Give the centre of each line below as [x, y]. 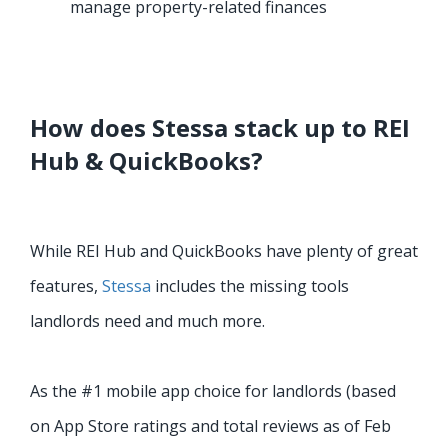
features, [66, 286]
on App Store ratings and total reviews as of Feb [210, 426]
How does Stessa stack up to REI [220, 128]
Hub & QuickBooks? [146, 161]
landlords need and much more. [147, 321]
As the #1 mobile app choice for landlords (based [213, 391]
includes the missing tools [250, 286]
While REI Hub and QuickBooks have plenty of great [224, 251]
